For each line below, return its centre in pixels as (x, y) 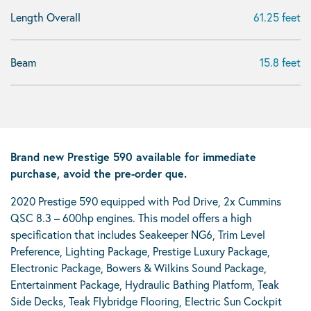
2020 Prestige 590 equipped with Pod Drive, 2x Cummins (146, 201)
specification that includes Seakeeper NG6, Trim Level (138, 234)
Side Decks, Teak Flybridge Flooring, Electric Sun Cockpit (146, 301)
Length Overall (45, 17)
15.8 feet (280, 62)
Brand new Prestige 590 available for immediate (133, 157)
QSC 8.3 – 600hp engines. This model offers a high (131, 218)
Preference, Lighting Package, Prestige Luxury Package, (140, 251)
